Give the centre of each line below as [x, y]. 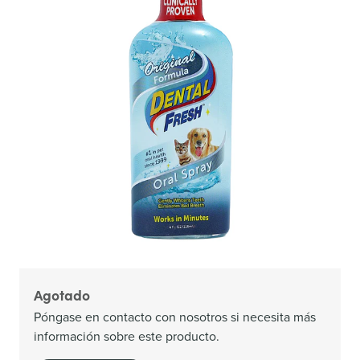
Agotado [62, 294]
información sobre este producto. [127, 336]
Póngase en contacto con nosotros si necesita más [175, 317]
